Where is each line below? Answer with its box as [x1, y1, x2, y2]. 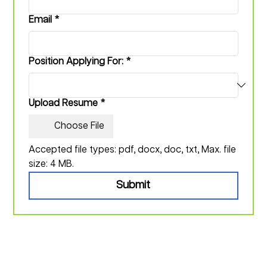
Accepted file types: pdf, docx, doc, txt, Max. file [28, 144, 236, 155]
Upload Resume [28, 98, 98, 108]
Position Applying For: [28, 56, 123, 67]
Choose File [54, 120, 104, 131]
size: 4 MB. [28, 159, 74, 169]
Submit [116, 179, 151, 191]
